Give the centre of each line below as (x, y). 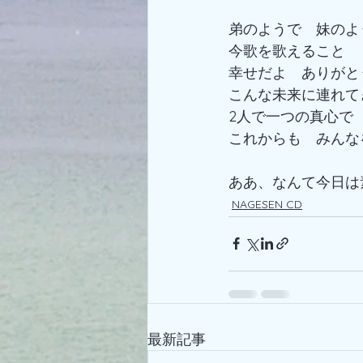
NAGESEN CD (267, 204)
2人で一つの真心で (291, 116)
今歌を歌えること (287, 50)
